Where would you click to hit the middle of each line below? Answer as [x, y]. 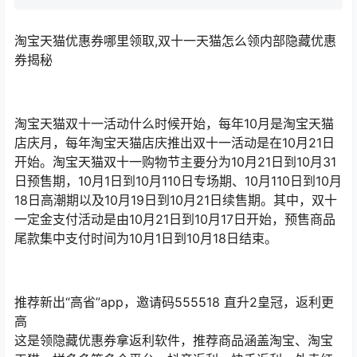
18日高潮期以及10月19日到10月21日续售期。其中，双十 [176, 200]
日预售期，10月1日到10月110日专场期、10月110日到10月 [178, 180]
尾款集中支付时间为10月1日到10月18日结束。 [146, 238]
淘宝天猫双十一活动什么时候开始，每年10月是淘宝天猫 [174, 123]
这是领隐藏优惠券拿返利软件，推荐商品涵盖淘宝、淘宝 [174, 340]
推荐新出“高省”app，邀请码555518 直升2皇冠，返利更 [174, 302]
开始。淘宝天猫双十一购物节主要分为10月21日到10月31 [175, 161]
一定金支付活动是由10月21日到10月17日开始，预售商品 [175, 219]
